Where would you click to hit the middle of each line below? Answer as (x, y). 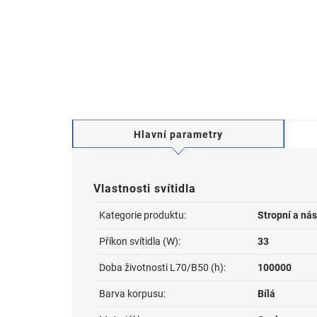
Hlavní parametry (178, 134)
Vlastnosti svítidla (145, 189)
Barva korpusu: (132, 294)
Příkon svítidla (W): (140, 241)
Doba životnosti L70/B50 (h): (162, 267)
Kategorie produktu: (143, 215)
